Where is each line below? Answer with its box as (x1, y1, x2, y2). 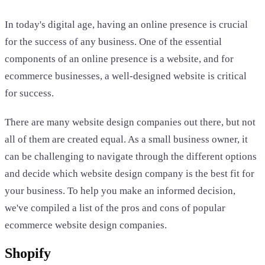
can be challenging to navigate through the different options (5, 151, 257, 163)
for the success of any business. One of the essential (5, 36, 222, 48)
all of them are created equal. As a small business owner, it (5, 134, 248, 146)
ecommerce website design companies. (5, 219, 167, 231)
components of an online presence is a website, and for (5, 53, 234, 65)
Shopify (5, 245, 51, 261)
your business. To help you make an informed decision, (5, 185, 235, 197)
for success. (5, 88, 54, 99)
